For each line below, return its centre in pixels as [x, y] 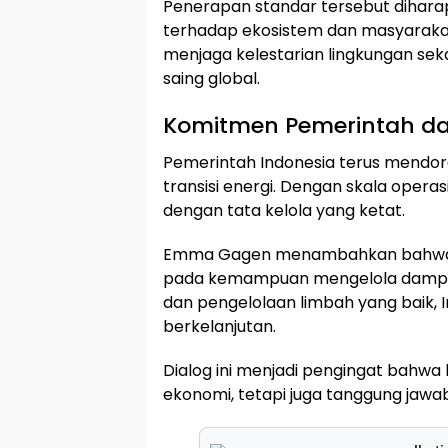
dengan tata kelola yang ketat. [284, 211]
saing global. [211, 79]
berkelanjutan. [219, 327]
